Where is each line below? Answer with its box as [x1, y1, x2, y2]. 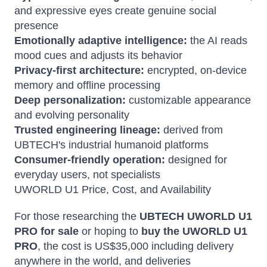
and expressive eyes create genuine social [14, 5, 216, 17]
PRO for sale [14, 225, 79, 237]
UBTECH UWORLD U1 [139, 210, 252, 222]
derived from [160, 124, 223, 136]
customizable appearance [126, 94, 251, 106]
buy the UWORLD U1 [141, 225, 247, 237]
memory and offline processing [14, 79, 160, 91]
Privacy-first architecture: [14, 64, 144, 76]
